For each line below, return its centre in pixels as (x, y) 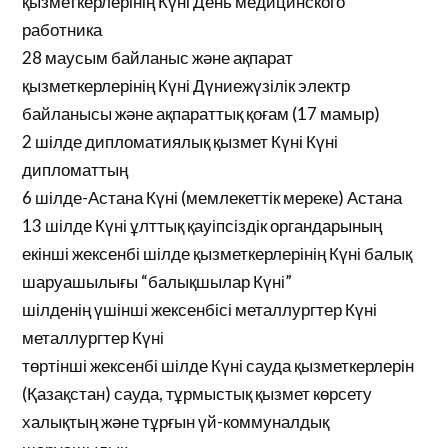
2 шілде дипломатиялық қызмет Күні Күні (180, 141)
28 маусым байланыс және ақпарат (158, 57)
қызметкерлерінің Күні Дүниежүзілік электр (186, 85)
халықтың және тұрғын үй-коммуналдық (176, 421)
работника (62, 29)
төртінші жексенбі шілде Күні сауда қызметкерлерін (218, 365)
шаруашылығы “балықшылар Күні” (157, 281)
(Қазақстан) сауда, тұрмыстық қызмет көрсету (197, 393)
